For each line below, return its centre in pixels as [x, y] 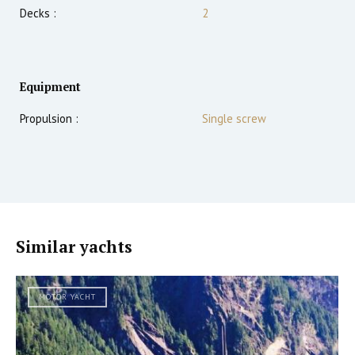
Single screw [234, 119]
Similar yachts [74, 247]
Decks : [38, 13]
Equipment [50, 87]
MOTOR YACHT [67, 297]
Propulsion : [49, 119]
